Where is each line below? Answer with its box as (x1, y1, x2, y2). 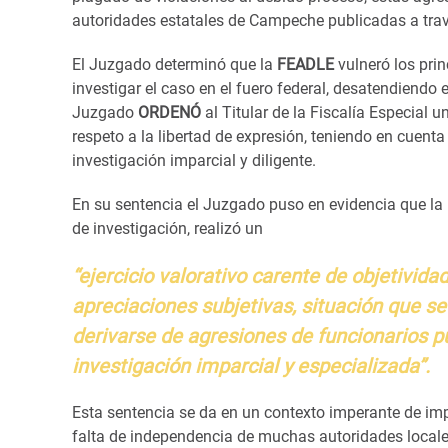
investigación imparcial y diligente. (72, 150, 316, 170)
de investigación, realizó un (72, 218, 263, 238)
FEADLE (277, 54, 334, 74)
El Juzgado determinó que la (72, 54, 273, 74)
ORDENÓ (138, 102, 201, 122)
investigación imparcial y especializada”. (72, 353, 430, 378)
